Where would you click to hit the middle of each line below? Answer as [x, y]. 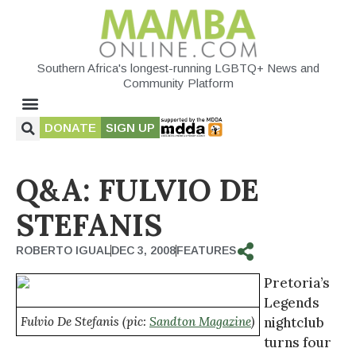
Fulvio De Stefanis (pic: [85, 321]
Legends [292, 302]
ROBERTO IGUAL [63, 250]
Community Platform [178, 83]
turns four [298, 342]
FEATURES [206, 250]
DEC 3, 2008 [143, 250]
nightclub [294, 322]
